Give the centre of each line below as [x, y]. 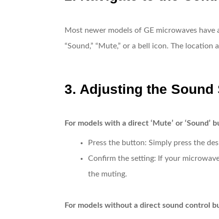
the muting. [108, 174]
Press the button [116, 142]
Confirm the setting [121, 158]
